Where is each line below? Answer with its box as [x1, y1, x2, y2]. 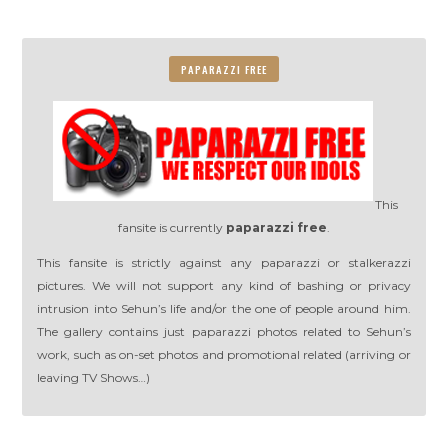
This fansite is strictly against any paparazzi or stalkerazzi [37, 254, 411, 270]
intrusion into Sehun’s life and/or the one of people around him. [37, 300, 411, 316]
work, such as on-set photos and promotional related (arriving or [37, 346, 411, 362]
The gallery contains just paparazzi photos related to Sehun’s [37, 323, 411, 339]
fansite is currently [118, 219, 226, 235]
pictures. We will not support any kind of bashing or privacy [37, 277, 411, 293]
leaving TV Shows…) [37, 369, 151, 385]
